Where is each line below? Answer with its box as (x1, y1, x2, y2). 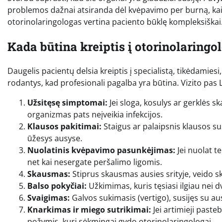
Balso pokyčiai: (27, 180, 87, 192)
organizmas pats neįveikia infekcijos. (27, 109, 163, 120)
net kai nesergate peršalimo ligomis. (27, 157, 162, 168)
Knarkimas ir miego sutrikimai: (27, 204, 151, 216)
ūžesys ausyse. (27, 133, 82, 144)
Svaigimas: (27, 192, 70, 204)
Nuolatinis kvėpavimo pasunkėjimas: (27, 145, 175, 156)
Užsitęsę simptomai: (27, 97, 108, 109)
